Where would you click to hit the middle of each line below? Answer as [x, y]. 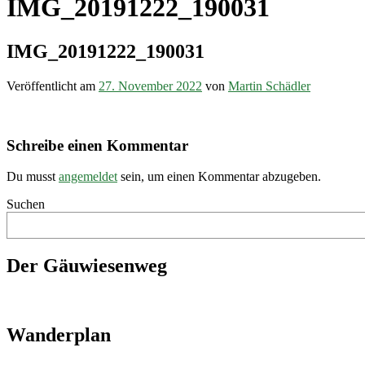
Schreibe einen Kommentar [97, 145]
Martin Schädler [269, 86]
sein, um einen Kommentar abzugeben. [219, 177]
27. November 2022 [150, 86]
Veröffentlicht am [53, 86]
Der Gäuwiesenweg [87, 266]
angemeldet [88, 177]
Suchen [26, 204]
